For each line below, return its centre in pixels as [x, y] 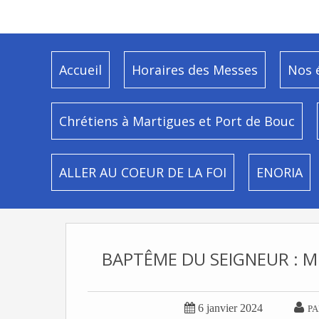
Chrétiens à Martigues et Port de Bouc [177, 121]
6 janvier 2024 [230, 308]
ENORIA [279, 172]
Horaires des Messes [195, 70]
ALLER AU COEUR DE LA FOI [143, 172]
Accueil [80, 70]
